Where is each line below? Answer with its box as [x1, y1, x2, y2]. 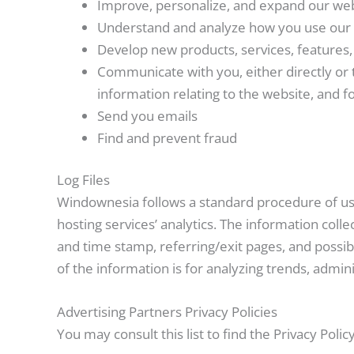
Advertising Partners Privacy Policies [57, 303, 277, 322]
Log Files [57, 171, 110, 190]
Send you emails [97, 106, 198, 125]
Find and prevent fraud [97, 128, 237, 147]
